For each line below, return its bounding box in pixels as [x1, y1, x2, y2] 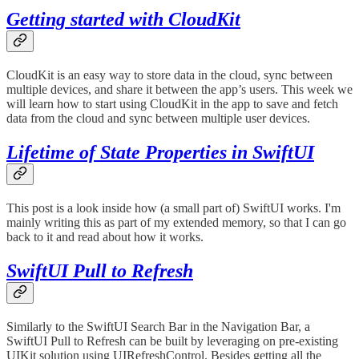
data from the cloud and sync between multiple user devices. [6, 111, 310, 126]
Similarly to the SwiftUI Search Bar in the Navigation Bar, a [6, 319, 310, 333]
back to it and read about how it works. [6, 230, 204, 244]
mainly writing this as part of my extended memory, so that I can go [6, 216, 346, 230]
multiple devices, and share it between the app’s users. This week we [6, 83, 353, 97]
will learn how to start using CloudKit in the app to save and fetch [6, 97, 338, 111]
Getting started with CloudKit [6, 9, 240, 30]
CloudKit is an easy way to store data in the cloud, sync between [6, 68, 333, 83]
